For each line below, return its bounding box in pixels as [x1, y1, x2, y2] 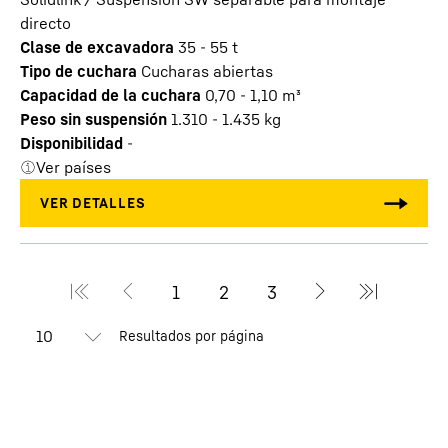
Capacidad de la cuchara [20, 85, 201, 105]
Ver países [36, 157, 111, 177]
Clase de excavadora [20, 37, 174, 57]
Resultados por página [119, 327, 265, 344]
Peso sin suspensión [20, 109, 167, 129]
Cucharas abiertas [141, 61, 273, 81]
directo [20, 13, 71, 33]
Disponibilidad [20, 133, 123, 153]
